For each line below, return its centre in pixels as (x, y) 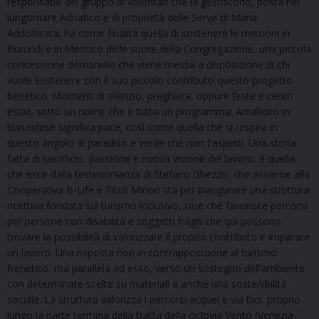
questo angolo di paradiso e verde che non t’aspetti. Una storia (152, 142)
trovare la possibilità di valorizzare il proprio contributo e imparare (158, 236)
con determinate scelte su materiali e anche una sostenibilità (147, 283)
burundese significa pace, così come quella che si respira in (142, 127)
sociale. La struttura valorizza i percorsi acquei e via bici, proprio (154, 299)
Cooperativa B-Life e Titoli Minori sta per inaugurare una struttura (158, 189)
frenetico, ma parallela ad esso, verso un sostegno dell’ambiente (156, 268)
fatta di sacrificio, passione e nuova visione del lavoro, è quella (151, 158)
